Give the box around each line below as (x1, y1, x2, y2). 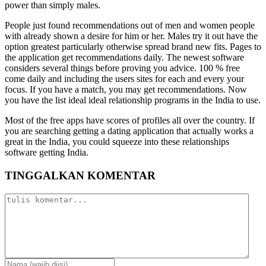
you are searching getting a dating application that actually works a (5, 126, 254, 137)
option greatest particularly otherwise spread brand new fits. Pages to (5, 42, 261, 52)
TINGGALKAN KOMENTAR (5, 169, 156, 182)
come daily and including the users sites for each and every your (5, 74, 244, 84)
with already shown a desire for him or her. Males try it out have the (5, 31, 258, 42)
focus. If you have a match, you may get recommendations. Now (5, 84, 247, 95)
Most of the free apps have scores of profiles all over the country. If (5, 115, 255, 126)
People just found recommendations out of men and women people (5, 20, 255, 31)
